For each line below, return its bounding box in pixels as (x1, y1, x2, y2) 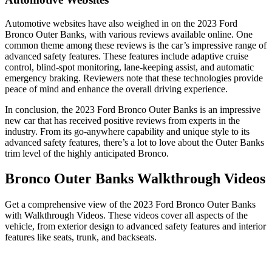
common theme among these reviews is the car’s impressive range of (5, 39, 267, 50)
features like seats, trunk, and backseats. (5, 232, 157, 243)
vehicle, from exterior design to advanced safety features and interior (5, 221, 266, 232)
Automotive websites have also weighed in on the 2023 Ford (5, 18, 237, 29)
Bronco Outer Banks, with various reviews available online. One (5, 29, 253, 39)
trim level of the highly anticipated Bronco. (5, 148, 169, 158)
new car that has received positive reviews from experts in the (5, 115, 240, 126)
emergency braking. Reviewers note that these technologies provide (5, 72, 263, 83)
